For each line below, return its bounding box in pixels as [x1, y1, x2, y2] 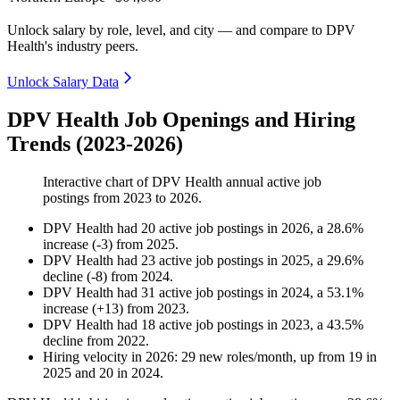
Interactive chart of [43, 174, 152, 190]
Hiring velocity [43, 349, 128, 365]
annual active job [222, 174, 321, 190]
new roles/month [196, 349, 293, 365]
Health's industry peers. [7, 38, 138, 54]
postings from [43, 190, 123, 206]
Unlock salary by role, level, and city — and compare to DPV [7, 22, 355, 38]
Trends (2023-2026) [7, 132, 183, 156]
